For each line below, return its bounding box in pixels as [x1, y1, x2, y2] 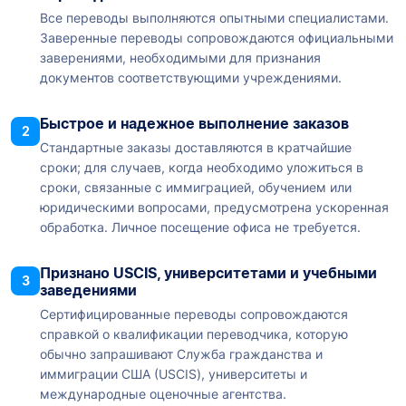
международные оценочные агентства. [40, 386, 286, 402]
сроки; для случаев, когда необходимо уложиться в [40, 159, 363, 176]
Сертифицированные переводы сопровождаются [40, 306, 348, 323]
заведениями [40, 281, 137, 300]
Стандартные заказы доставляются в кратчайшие [40, 140, 352, 156]
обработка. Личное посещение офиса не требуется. [40, 219, 361, 236]
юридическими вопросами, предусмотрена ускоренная [40, 199, 389, 216]
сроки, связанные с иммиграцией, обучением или [40, 179, 352, 196]
